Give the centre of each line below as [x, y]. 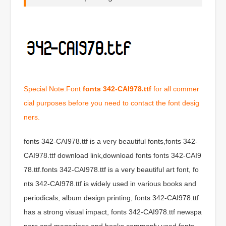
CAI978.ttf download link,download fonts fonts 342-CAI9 [113, 155]
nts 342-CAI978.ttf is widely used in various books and [110, 183]
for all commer [176, 89]
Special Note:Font [53, 89]
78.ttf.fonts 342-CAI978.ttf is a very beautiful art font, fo [111, 169]
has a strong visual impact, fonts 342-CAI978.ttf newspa [113, 212]
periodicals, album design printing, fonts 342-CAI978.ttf [111, 197]
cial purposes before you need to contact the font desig [112, 103]
